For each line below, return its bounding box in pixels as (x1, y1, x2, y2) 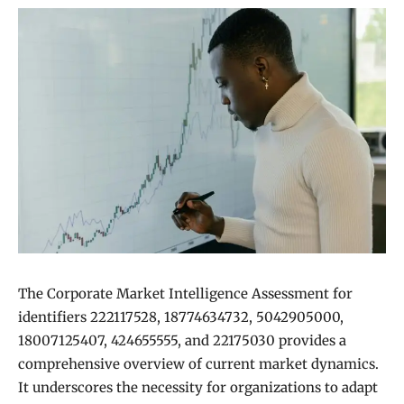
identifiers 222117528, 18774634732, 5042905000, (18, 308, 344, 326)
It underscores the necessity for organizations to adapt (18, 379, 378, 397)
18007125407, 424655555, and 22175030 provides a (18, 332, 346, 350)
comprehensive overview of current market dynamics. (18, 355, 379, 373)
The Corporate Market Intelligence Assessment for (18, 285, 353, 303)
